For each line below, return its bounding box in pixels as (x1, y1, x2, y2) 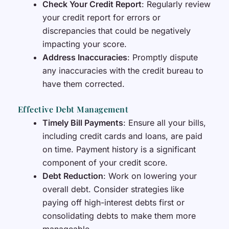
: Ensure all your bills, (123, 118, 206, 128)
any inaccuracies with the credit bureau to (42, 65, 203, 76)
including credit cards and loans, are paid (42, 131, 202, 142)
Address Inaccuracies (42, 52, 127, 63)
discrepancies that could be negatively (42, 26, 191, 36)
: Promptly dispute (127, 52, 198, 63)
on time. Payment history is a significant (42, 144, 196, 155)
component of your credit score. (42, 157, 168, 168)
